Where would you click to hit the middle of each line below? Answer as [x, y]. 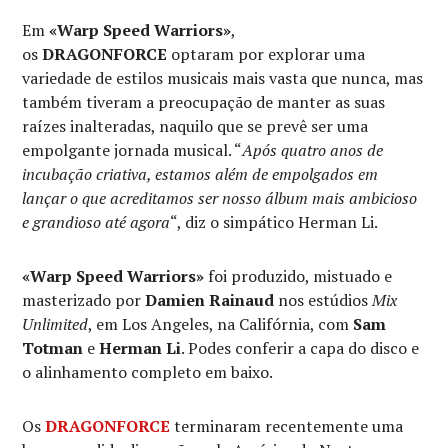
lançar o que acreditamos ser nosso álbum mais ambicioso [220, 198]
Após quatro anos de [313, 150]
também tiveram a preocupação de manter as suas [204, 102]
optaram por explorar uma [266, 54]
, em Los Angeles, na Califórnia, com [221, 324]
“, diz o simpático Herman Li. [274, 222]
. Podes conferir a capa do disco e [300, 348]
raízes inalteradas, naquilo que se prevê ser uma [195, 126]
